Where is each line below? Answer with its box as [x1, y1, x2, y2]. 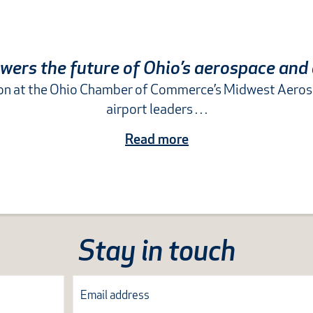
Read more [125, 133, 189, 147]
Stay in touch [78, 240, 235, 268]
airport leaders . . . [106, 103, 208, 117]
